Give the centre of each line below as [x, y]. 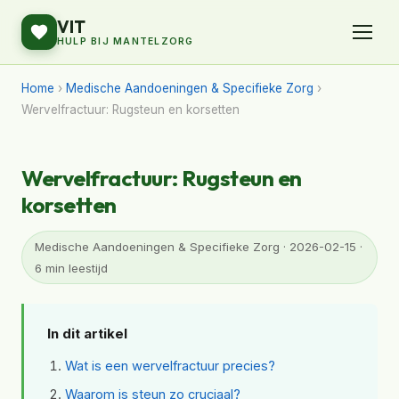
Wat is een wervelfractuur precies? [170, 366]
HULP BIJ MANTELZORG [126, 41]
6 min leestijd [71, 268]
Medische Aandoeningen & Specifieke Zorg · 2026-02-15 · [199, 247]
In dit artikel [87, 334]
